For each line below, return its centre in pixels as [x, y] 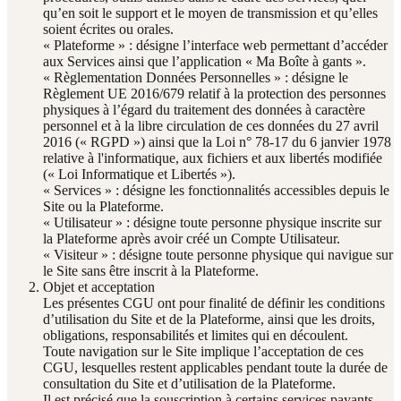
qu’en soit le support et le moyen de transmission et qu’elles [210, 13]
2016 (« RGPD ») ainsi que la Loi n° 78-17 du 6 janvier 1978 [217, 141]
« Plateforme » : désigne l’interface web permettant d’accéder [215, 45]
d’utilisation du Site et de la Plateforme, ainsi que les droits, [209, 319]
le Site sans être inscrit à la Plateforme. [151, 270]
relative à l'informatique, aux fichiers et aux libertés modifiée [213, 158]
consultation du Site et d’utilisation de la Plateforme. [189, 383]
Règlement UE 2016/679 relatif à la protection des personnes [214, 93]
